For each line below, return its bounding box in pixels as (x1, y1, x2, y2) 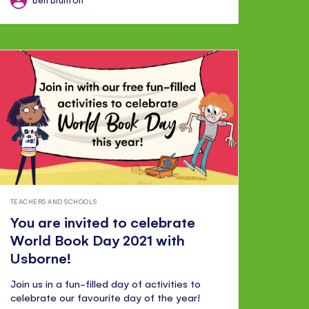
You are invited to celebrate (10, 212, 196, 232)
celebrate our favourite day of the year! (10, 290, 201, 304)
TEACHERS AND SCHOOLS (10, 197, 97, 206)
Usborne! (10, 248, 71, 268)
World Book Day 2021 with (10, 230, 186, 250)
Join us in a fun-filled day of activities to (10, 277, 201, 290)
